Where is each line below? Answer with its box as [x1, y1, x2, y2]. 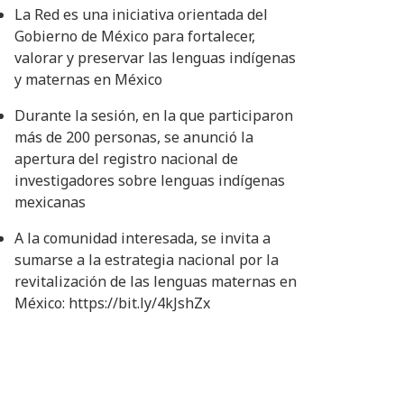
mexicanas [14, 192, 86, 212]
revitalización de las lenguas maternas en [14, 271, 297, 291]
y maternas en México [14, 69, 162, 89]
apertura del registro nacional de [14, 149, 238, 169]
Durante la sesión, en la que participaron [14, 106, 293, 125]
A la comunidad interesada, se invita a [14, 228, 271, 248]
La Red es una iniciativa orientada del [14, 5, 268, 24]
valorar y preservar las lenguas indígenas [14, 48, 296, 68]
